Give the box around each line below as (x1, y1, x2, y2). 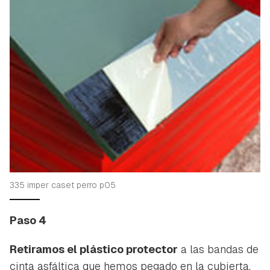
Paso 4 (10, 213, 46, 228)
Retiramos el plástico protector (10, 242, 178, 257)
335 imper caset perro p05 (10, 180, 116, 191)
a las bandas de (178, 242, 259, 257)
